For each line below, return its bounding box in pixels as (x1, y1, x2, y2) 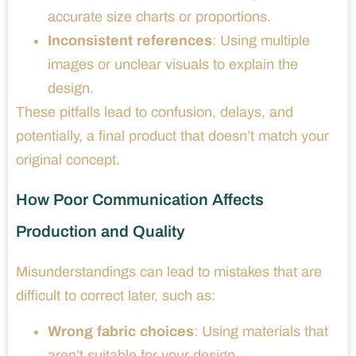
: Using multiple (212, 32, 310, 48)
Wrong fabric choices (48, 323, 194, 339)
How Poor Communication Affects (16, 190, 264, 208)
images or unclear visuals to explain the (48, 56, 298, 72)
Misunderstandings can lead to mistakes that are (16, 263, 322, 280)
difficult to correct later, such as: (16, 287, 215, 304)
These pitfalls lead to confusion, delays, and (16, 103, 293, 120)
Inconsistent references (48, 32, 212, 48)
